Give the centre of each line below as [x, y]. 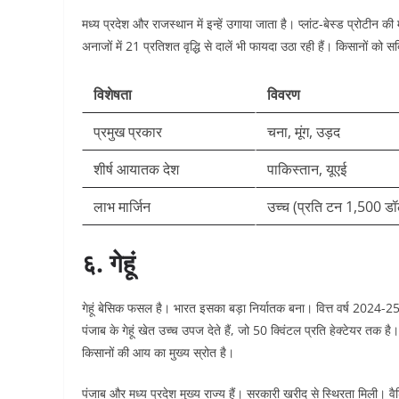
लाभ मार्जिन [122, 207]
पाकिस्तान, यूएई [307, 169]
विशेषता [113, 94]
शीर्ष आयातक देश [136, 169]
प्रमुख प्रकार [128, 132]
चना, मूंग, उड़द [304, 132]
